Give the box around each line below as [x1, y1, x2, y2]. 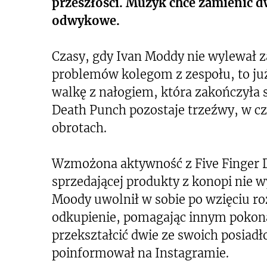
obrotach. [52, 120, 107, 135]
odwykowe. [52, 13, 120, 28]
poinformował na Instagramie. [52, 245, 229, 260]
